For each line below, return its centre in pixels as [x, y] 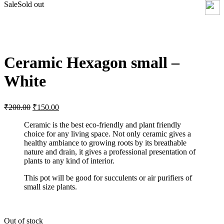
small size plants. [50, 186]
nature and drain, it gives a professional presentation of [110, 151]
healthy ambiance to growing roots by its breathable [105, 142]
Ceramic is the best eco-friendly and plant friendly [102, 124]
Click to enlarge [29, 38]
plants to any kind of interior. [69, 160]
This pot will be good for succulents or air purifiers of [108, 177]
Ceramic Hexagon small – [92, 63]
